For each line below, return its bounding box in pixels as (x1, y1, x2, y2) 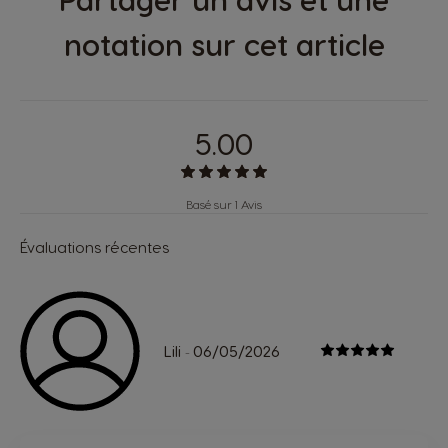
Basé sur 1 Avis (186, 196, 262, 211)
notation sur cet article (63, 25, 385, 62)
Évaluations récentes (20, 237, 169, 256)
